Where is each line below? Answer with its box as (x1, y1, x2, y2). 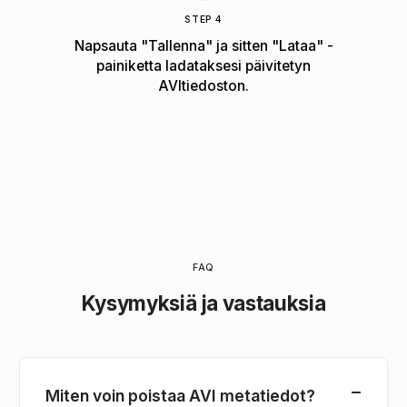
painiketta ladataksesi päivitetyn (96, 56, 311, 74)
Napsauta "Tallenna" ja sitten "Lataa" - (74, 36, 333, 55)
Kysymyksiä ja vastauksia (81, 290, 326, 315)
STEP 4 (184, 13, 223, 25)
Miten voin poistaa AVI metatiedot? (45, 385, 315, 405)
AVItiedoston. (158, 76, 249, 94)
